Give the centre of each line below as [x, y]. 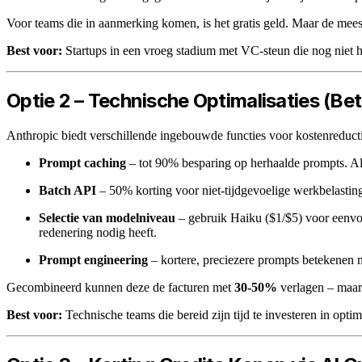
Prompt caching [82, 162]
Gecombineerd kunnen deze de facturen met [120, 287]
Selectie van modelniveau [107, 217]
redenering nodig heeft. [98, 232]
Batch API [67, 190]
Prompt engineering [93, 259]
